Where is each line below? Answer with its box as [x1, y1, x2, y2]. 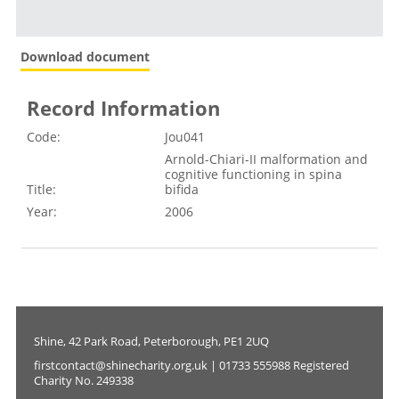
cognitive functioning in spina [165, 166, 343, 183]
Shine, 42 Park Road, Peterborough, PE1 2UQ [33, 333, 269, 350]
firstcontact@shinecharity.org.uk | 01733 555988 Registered [33, 357, 349, 374]
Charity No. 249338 [33, 372, 134, 389]
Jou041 [165, 128, 206, 146]
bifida [165, 181, 199, 199]
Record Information [26, 94, 220, 121]
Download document [20, 47, 150, 65]
